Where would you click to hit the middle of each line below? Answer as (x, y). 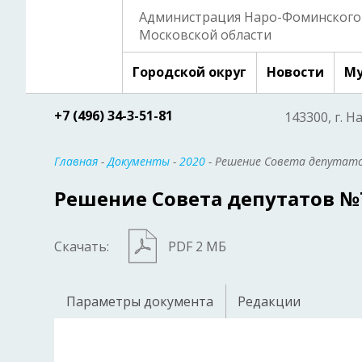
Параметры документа (140, 302)
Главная (76, 161)
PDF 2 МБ (197, 247)
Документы (139, 161)
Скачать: (82, 247)
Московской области (205, 35)
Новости (295, 72)
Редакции (269, 302)
